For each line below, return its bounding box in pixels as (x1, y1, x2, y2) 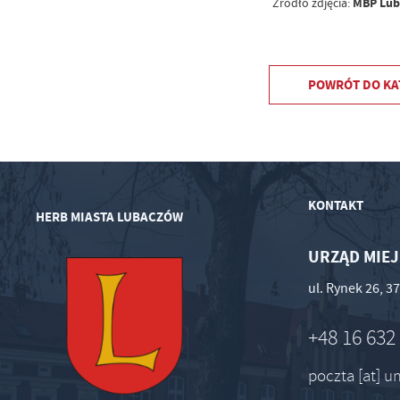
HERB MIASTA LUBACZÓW (35, 208, 183, 227)
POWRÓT (308, 76, 363, 94)
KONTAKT (308, 196, 364, 214)
